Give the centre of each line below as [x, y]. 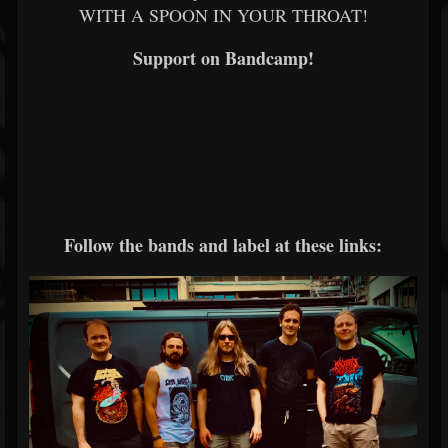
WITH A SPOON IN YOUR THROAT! [223, 15]
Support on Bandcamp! [223, 58]
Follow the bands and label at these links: [223, 245]
